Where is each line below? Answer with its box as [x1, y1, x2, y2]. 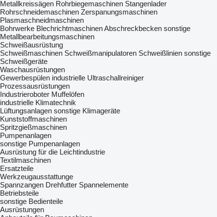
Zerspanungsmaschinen [81, 8, 157, 16]
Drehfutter [46, 181, 77, 189]
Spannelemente [79, 181, 128, 189]
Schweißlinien [139, 49, 182, 57]
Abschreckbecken [104, 24, 162, 32]
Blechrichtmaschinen [36, 24, 103, 32]
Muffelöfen [51, 90, 84, 98]
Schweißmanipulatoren [64, 49, 137, 57]
